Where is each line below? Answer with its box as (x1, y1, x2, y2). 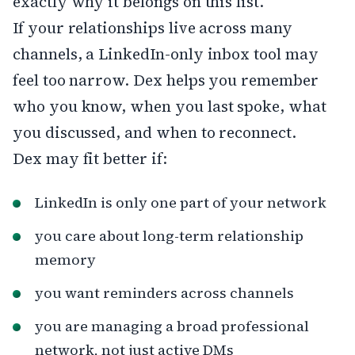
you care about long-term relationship (35, 225, 303, 246)
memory (35, 249, 96, 269)
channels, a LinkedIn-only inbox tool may (13, 43, 319, 64)
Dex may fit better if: (13, 147, 167, 169)
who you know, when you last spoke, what (13, 95, 326, 116)
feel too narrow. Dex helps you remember (13, 69, 319, 90)
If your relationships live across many (13, 17, 292, 38)
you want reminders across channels (35, 282, 294, 303)
